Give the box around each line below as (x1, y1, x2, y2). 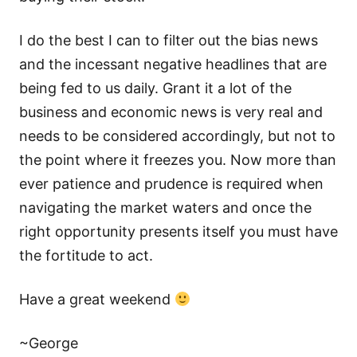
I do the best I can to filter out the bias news (19, 32, 318, 49)
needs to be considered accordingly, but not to (19, 127, 335, 144)
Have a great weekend (19, 291, 175, 308)
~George (19, 335, 78, 352)
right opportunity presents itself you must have (19, 223, 338, 240)
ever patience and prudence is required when (19, 175, 324, 192)
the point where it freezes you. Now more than (19, 151, 336, 168)
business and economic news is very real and (19, 104, 323, 120)
